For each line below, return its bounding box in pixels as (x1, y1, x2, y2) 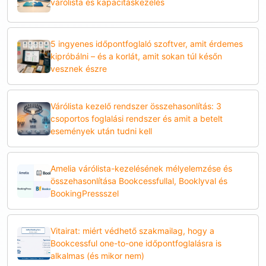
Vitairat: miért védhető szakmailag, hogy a (50, 226, 214, 236)
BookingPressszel (50, 188, 119, 199)
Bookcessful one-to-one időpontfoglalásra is (50, 238, 221, 249)
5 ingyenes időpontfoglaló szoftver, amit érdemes (50, 39, 243, 49)
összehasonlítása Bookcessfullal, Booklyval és (50, 176, 227, 186)
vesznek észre (50, 64, 107, 74)
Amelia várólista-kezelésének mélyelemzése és (50, 163, 232, 174)
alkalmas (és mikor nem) (50, 251, 144, 261)
